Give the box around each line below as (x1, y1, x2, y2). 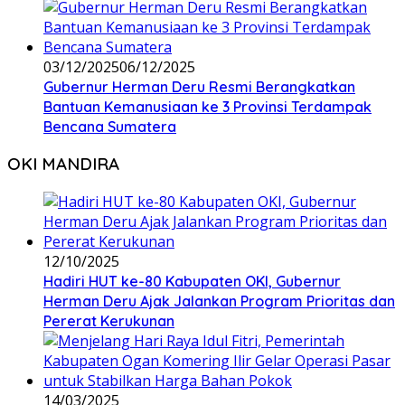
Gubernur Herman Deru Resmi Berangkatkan (43, 77, 355, 96)
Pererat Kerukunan (43, 312, 174, 331)
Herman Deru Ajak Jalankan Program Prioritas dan (43, 292, 395, 311)
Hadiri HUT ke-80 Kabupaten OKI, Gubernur (43, 272, 341, 291)
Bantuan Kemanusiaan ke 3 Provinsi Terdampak (43, 97, 372, 116)
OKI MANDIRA (7, 153, 119, 175)
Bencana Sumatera (43, 117, 176, 136)
